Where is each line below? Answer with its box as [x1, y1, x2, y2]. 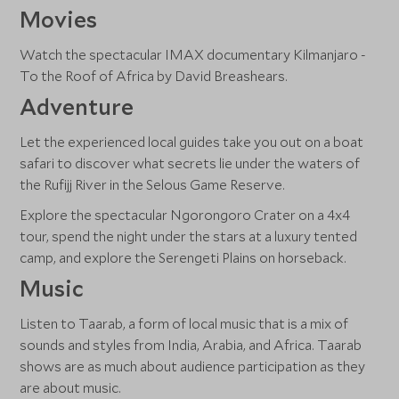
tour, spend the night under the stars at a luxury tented [20, 227, 358, 245]
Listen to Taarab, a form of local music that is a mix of [20, 314, 349, 332]
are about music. [20, 379, 122, 396]
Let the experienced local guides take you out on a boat [20, 133, 364, 151]
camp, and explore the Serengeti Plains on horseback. [20, 248, 347, 266]
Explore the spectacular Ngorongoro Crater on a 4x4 [20, 206, 351, 224]
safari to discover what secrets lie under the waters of [20, 154, 361, 172]
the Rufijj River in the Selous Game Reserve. [20, 175, 286, 193]
